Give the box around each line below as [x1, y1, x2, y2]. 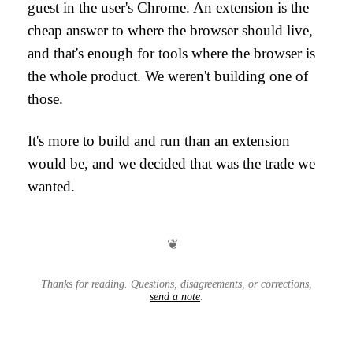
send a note [150, 291, 200, 303]
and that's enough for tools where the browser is [27, 45, 316, 61]
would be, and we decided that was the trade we [27, 155, 316, 172]
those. [27, 91, 63, 107]
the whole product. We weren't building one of [27, 68, 309, 84]
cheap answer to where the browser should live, [27, 22, 314, 39]
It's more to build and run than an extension [27, 132, 291, 149]
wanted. [27, 178, 75, 195]
